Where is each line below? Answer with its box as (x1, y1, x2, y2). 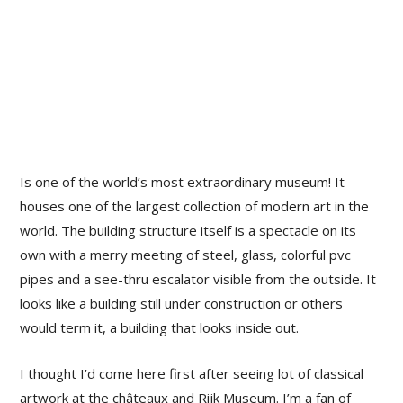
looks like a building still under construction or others (20, 294, 344, 313)
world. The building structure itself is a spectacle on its (20, 221, 357, 240)
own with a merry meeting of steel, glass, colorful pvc (20, 246, 352, 264)
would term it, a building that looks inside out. (20, 318, 300, 337)
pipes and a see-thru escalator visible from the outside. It (20, 270, 377, 289)
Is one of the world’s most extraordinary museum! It (20, 173, 345, 192)
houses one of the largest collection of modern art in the (20, 197, 370, 216)
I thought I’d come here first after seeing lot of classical (20, 364, 364, 383)
